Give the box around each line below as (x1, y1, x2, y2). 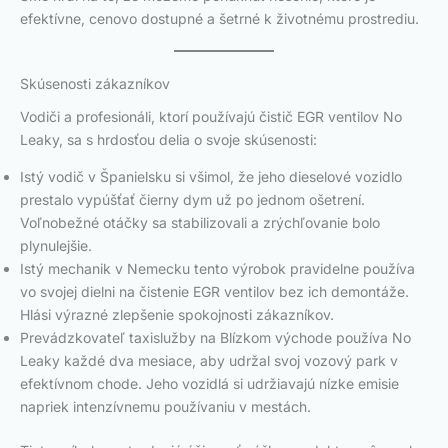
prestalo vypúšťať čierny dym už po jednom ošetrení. (20, 190, 365, 208)
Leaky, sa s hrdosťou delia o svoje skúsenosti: (20, 130, 317, 148)
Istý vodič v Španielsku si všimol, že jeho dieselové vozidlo (20, 167, 402, 185)
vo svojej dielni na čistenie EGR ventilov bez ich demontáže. (20, 282, 409, 300)
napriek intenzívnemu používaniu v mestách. (20, 397, 311, 415)
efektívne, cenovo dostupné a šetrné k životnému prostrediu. (20, 9, 419, 27)
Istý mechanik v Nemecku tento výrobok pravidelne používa (20, 259, 415, 277)
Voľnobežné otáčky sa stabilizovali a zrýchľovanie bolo (20, 213, 380, 231)
